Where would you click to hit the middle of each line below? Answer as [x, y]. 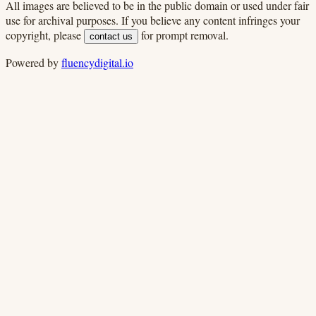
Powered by [34, 62]
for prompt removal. [185, 35]
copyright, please [43, 35]
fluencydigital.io [97, 62]
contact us [111, 36]
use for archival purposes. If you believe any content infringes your [153, 20]
